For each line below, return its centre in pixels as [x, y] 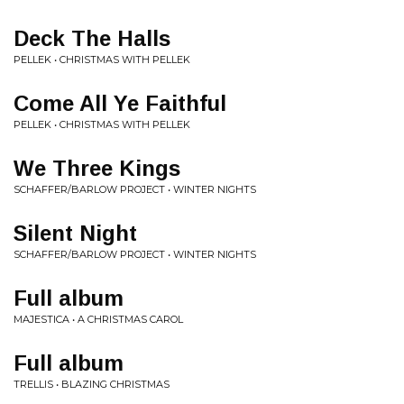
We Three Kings [97, 168]
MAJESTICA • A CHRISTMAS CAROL [98, 319]
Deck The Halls [92, 38]
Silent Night [75, 233]
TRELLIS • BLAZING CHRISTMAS [92, 384]
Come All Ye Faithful [120, 103]
